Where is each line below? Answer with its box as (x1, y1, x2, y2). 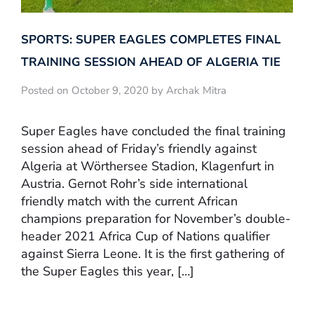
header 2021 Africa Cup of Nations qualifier (21, 227, 270, 245)
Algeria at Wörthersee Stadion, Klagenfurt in (21, 157, 274, 175)
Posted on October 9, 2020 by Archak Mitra (21, 83, 226, 98)
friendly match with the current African (21, 192, 238, 210)
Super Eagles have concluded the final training (21, 122, 286, 139)
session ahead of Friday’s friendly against (21, 139, 257, 157)
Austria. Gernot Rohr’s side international (21, 175, 247, 192)
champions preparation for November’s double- (21, 210, 291, 227)
